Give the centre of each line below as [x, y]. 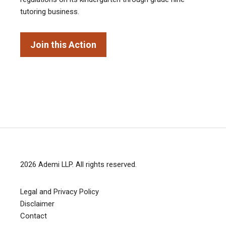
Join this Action [63, 44]
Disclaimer [37, 204]
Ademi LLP [55, 165]
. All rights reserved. [104, 165]
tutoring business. [50, 12]
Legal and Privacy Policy [60, 192]
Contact [34, 216]
